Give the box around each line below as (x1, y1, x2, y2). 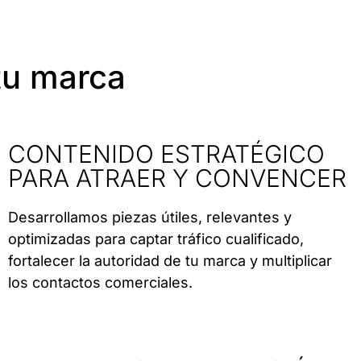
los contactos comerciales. (7, 274, 193, 292)
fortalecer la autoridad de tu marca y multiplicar (7, 252, 332, 270)
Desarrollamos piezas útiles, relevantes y (7, 209, 292, 226)
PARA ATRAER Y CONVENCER (7, 164, 346, 193)
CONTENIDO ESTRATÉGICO (7, 139, 325, 169)
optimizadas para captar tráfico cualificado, (7, 230, 304, 248)
